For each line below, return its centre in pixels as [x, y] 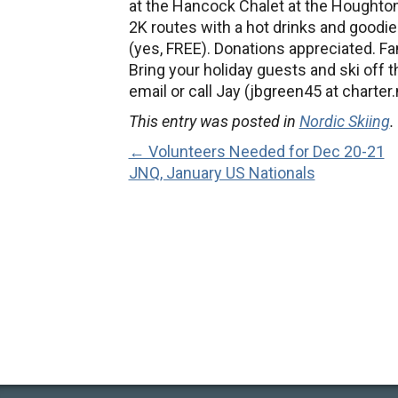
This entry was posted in [214, 121]
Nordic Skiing [344, 121]
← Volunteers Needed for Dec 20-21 [256, 151]
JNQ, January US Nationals [222, 173]
